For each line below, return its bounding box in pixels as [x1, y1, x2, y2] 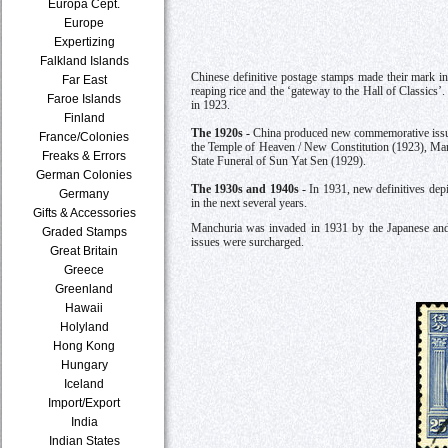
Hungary [61, 358, 108, 371]
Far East [62, 73, 107, 86]
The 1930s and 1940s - [190, 182, 310, 196]
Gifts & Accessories [33, 206, 136, 219]
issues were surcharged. [190, 236, 304, 250]
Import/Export [48, 396, 121, 409]
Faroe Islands [47, 92, 122, 105]
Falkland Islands [40, 54, 129, 67]
